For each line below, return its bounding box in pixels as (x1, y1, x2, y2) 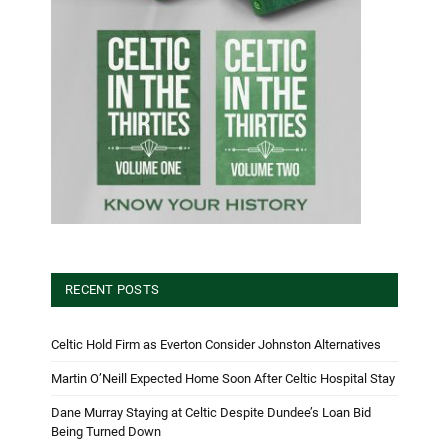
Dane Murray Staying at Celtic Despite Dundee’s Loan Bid (51, 404, 371, 420)
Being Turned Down (51, 423, 161, 439)
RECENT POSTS (65, 281, 160, 297)
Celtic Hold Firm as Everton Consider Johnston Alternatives (51, 336, 381, 352)
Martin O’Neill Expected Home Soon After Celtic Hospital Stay (51, 370, 395, 386)
